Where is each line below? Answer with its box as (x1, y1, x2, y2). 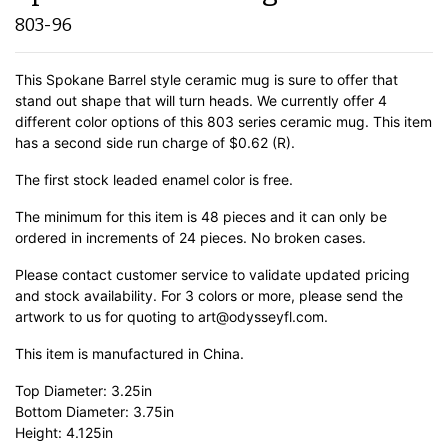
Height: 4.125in (15, 424, 113, 442)
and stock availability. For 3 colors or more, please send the (15, 287, 403, 305)
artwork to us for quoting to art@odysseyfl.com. (15, 308, 328, 326)
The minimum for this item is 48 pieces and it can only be (15, 208, 387, 226)
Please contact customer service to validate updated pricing (15, 266, 410, 284)
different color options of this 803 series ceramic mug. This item (15, 113, 432, 131)
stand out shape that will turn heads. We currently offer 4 (15, 92, 387, 110)
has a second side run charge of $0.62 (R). (15, 134, 295, 152)
